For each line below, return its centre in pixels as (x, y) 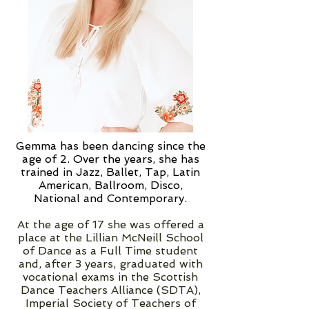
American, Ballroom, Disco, (110, 185)
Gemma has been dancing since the (110, 146)
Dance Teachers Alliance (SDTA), (110, 290)
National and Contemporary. (110, 198)
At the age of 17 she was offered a (110, 224)
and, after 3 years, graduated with (110, 263)
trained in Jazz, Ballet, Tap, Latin (110, 172)
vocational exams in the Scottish (110, 277)
